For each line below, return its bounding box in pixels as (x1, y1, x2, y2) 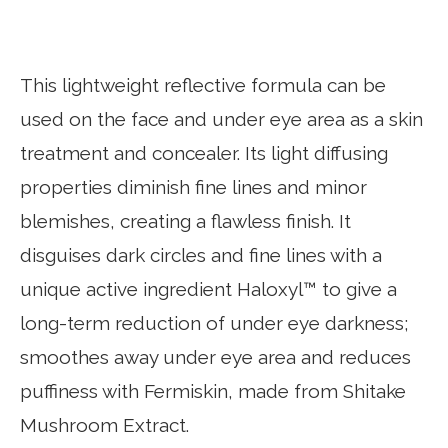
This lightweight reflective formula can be (20, 74, 386, 96)
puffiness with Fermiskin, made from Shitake (20, 380, 406, 402)
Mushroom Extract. (20, 414, 189, 436)
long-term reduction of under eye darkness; (20, 312, 409, 334)
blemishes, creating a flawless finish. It (20, 210, 351, 232)
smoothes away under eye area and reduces (20, 346, 411, 368)
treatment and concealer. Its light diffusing (20, 142, 388, 164)
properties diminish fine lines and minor (20, 176, 367, 198)
